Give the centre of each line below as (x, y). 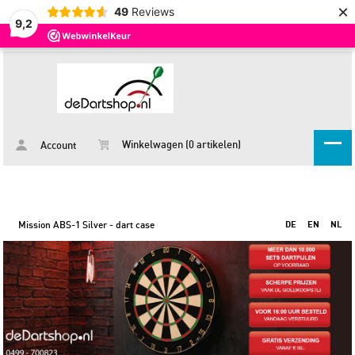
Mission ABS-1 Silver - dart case (87, 225)
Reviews (153, 11)
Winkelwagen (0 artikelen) (181, 145)
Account (57, 146)
